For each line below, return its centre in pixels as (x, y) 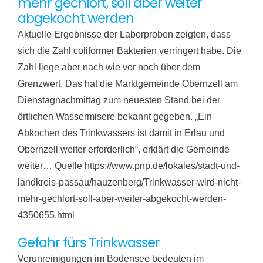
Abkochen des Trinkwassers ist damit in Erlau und (121, 133)
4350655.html (46, 215)
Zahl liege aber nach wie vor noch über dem (109, 68)
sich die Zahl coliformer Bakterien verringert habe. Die (129, 51)
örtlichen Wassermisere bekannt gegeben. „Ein (114, 117)
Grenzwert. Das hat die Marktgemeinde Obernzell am (127, 84)
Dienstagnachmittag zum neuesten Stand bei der (119, 100)
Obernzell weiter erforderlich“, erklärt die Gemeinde (123, 150)
